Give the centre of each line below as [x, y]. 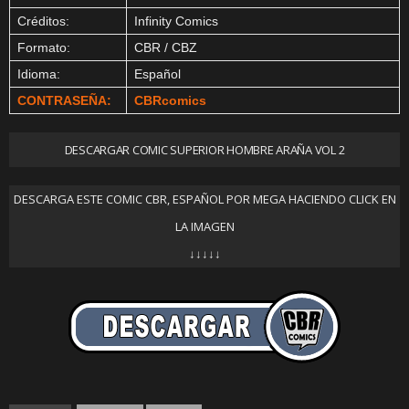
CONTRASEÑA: [64, 100]
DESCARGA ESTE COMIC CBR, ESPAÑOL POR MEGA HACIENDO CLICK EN [204, 199]
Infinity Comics [176, 21]
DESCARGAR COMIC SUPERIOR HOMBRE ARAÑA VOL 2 [204, 150]
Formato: [44, 47]
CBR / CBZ [166, 47]
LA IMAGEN [204, 226]
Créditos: [43, 21]
